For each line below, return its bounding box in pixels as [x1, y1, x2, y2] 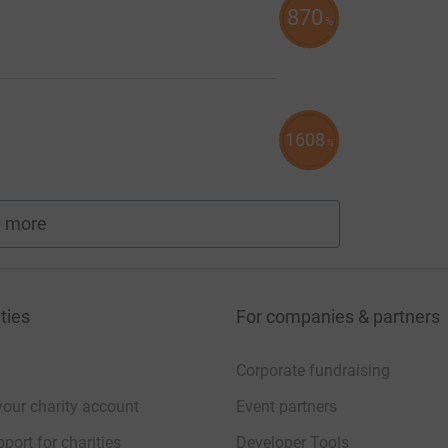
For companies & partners [236, 305, 440, 327]
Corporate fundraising [236, 360, 390, 380]
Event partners [236, 396, 337, 416]
